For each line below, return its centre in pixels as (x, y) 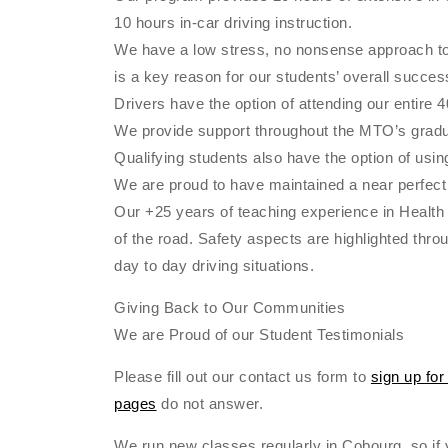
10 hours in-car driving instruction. (233, 23)
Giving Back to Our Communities (230, 308)
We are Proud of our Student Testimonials (259, 335)
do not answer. (210, 404)
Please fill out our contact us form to (242, 377)
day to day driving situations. (214, 266)
